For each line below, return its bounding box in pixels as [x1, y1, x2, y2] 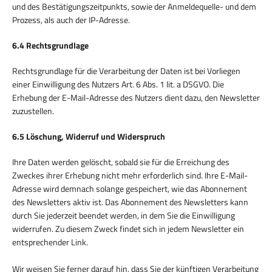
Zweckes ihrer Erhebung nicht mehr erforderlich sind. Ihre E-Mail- [12, 168, 248, 182]
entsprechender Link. [12, 235, 88, 248]
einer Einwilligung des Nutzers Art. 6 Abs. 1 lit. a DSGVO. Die [12, 77, 224, 90]
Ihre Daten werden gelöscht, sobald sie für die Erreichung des [12, 155, 229, 168]
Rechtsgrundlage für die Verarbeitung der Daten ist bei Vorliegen [12, 64, 240, 77]
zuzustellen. [12, 104, 54, 117]
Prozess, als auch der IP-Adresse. [12, 13, 130, 26]
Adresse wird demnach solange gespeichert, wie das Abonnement [12, 182, 247, 195]
